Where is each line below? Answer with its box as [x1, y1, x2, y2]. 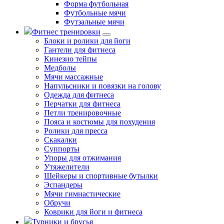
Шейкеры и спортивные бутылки [44, 171, 158, 180]
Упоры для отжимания [44, 153, 121, 162]
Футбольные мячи [64, 8, 126, 17]
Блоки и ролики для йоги [44, 36, 130, 45]
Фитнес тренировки [32, 27, 100, 36]
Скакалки [44, 135, 77, 144]
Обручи [44, 198, 70, 207]
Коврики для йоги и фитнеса [44, 207, 142, 216]
